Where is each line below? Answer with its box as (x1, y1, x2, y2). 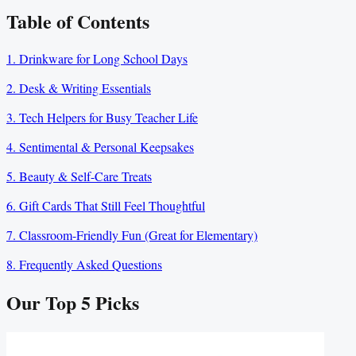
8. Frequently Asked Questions (6, 256, 162, 273)
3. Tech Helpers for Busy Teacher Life (6, 109, 198, 126)
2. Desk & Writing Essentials (6, 79, 151, 97)
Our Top (6, 288, 81, 317)
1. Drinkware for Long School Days (6, 50, 188, 68)
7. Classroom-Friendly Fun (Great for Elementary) (6, 226, 257, 244)
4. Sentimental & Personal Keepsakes (6, 138, 194, 156)
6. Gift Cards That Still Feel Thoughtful (6, 197, 205, 215)
